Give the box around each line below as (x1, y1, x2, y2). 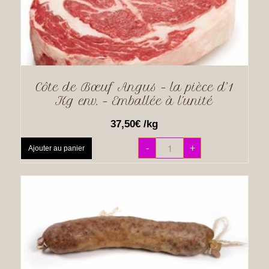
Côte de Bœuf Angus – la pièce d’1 (35, 80, 234, 95)
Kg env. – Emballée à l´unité (55, 94, 214, 109)
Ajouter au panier (28, 144, 85, 153)
